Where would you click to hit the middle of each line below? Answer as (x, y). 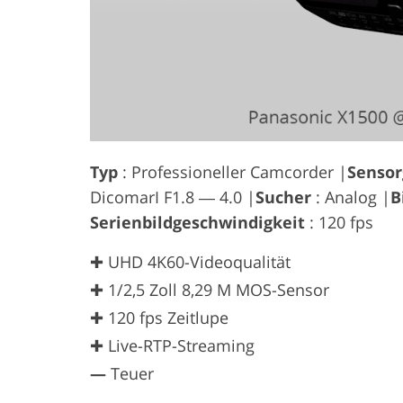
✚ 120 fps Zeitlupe (159, 317)
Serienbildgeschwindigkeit (197, 222)
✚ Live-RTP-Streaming (172, 345)
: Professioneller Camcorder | (233, 171)
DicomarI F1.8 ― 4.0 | (173, 197)
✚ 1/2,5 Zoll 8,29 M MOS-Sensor (210, 289)
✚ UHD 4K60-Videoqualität (190, 261)
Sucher (283, 197)
